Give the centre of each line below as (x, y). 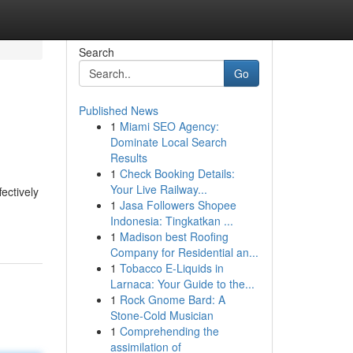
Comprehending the (169, 331)
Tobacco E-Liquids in (171, 268)
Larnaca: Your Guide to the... (182, 284)
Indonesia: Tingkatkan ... (171, 221)
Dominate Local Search (168, 142)
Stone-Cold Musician (162, 315)
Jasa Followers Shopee (178, 205)
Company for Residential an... (184, 252)
